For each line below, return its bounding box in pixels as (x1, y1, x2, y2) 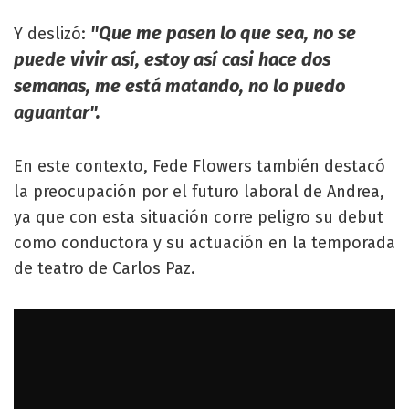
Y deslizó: (14, 24, 86, 44)
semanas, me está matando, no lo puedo (14, 75, 345, 97)
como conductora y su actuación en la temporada (14, 233, 395, 253)
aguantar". (14, 101, 100, 123)
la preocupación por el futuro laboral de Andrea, (14, 182, 384, 202)
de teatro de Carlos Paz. (14, 258, 195, 278)
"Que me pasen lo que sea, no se (86, 22, 356, 44)
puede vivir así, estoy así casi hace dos (14, 48, 330, 70)
